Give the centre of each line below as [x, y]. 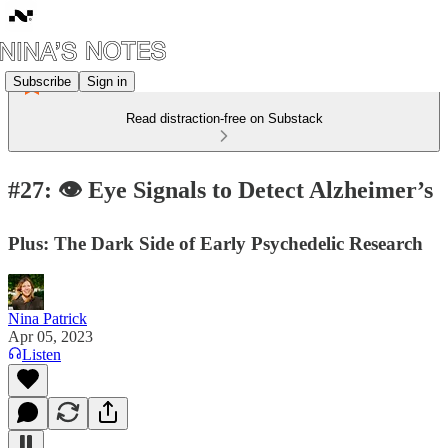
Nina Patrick [47, 318]
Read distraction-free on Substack [224, 118]
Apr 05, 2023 [50, 336]
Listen [41, 354]
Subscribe [42, 81]
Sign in [107, 81]
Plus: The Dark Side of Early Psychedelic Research [215, 243]
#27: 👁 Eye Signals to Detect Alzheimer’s [220, 189]
